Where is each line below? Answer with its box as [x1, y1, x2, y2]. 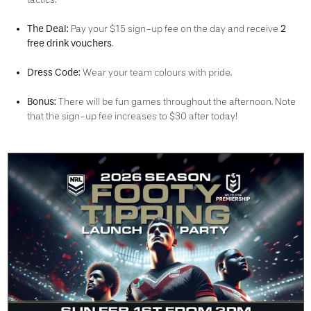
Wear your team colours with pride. [80, 67, 232, 78]
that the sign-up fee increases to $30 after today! [26, 111, 237, 121]
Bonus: [26, 96, 56, 108]
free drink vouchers [26, 37, 112, 49]
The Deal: [26, 23, 69, 35]
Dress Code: [26, 67, 81, 78]
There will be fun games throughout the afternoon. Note [56, 96, 296, 107]
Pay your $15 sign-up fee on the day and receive [68, 24, 280, 34]
